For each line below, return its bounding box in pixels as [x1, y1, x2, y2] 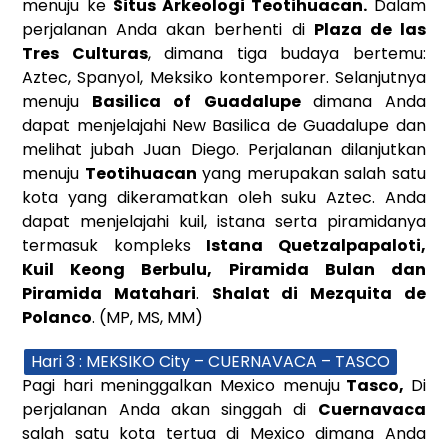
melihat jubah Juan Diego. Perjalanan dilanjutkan [22, 137, 426, 161]
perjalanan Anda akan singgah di [22, 397, 318, 421]
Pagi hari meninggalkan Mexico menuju [22, 373, 340, 397]
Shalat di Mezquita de [211, 281, 426, 305]
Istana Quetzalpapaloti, [206, 233, 426, 257]
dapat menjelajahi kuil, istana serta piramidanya [22, 209, 426, 233]
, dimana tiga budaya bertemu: [147, 41, 426, 65]
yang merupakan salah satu [196, 161, 426, 185]
